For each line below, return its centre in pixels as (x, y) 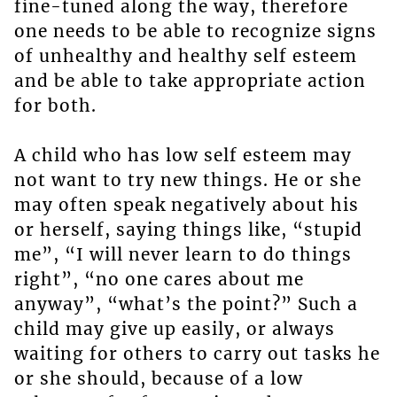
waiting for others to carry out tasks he (197, 354)
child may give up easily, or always (174, 329)
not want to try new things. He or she (187, 180)
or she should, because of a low (158, 379)
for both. (55, 106)
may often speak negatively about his (186, 205)
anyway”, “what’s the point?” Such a (186, 304)
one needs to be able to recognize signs (195, 31)
